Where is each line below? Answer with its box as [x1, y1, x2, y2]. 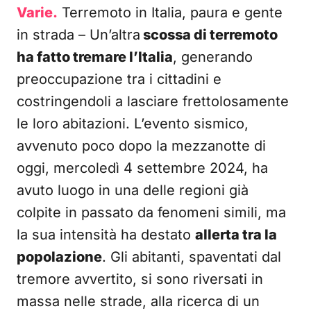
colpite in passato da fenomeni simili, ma [17, 204, 286, 221]
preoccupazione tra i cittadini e [17, 71, 221, 87]
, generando [173, 49, 253, 65]
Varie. [17, 4, 58, 21]
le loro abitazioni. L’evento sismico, [17, 115, 249, 132]
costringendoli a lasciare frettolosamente [17, 93, 289, 110]
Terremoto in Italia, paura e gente [58, 4, 283, 21]
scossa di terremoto [140, 26, 278, 43]
